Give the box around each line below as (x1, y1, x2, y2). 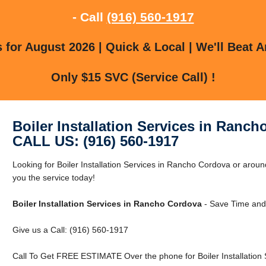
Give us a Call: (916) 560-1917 (12, 224, 128, 235)
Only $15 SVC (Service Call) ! (50, 70, 216, 84)
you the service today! (12, 172, 95, 182)
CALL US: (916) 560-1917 (12, 132, 179, 149)
